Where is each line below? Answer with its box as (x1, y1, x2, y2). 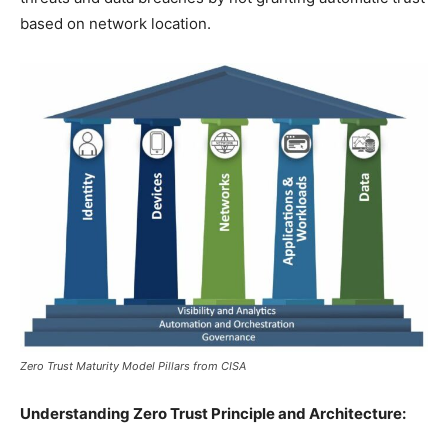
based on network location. (20, 13, 211, 33)
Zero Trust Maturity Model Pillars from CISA (20, 358, 246, 373)
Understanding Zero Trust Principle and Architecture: (20, 403, 406, 423)
